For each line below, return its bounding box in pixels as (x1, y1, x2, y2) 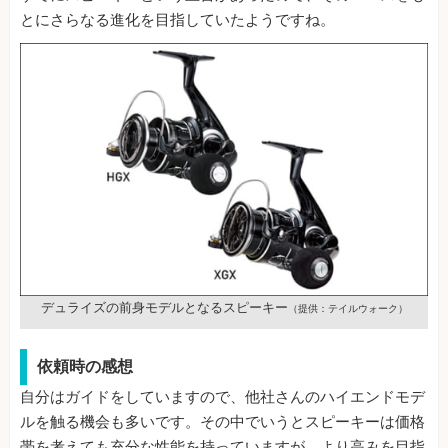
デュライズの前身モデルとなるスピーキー (40, 299, 288, 315)
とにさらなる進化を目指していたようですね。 (20, 11, 335, 30)
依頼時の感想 (37, 356, 133, 376)
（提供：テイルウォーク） (287, 302, 408, 314)
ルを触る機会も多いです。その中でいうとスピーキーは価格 (20, 412, 425, 431)
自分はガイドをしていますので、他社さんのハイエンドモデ (20, 387, 425, 406)
